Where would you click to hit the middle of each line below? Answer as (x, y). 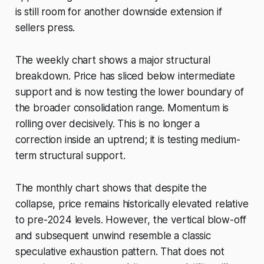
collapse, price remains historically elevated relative (132, 204)
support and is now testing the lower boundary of (129, 92)
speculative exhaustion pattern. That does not (120, 252)
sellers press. (45, 28)
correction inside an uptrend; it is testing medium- (128, 140)
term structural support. (70, 156)
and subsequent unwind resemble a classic (113, 236)
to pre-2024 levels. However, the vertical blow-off (131, 220)
